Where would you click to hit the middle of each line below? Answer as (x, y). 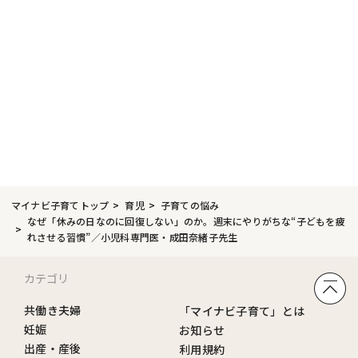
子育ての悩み (190, 205)
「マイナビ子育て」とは (242, 311)
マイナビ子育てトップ (60, 205)
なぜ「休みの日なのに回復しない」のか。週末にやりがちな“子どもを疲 (186, 221)
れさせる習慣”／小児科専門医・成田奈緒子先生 (133, 237)
